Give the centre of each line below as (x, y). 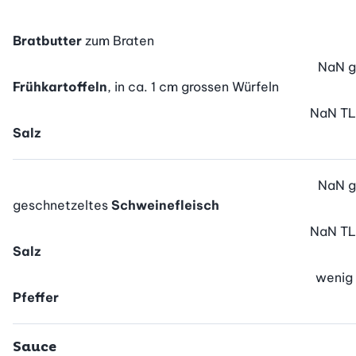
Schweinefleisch (165, 205)
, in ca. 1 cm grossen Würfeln (193, 87)
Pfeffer (36, 298)
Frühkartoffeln (60, 87)
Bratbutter (47, 41)
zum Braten (120, 41)
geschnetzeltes (62, 205)
